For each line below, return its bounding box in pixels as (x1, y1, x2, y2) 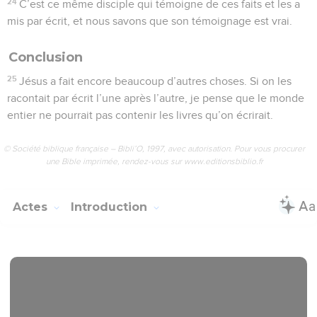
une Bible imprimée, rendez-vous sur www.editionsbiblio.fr (45, 156, 263, 166)
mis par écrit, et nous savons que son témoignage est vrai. (7, 15, 292, 27)
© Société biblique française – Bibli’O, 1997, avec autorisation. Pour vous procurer (4, 143, 305, 154)
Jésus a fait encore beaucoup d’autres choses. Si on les (19, 75, 292, 87)
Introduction (71, 200, 151, 214)
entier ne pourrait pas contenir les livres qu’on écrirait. (7, 109, 273, 121)
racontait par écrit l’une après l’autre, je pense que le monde (7, 92, 304, 104)
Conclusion (8, 49, 83, 65)
